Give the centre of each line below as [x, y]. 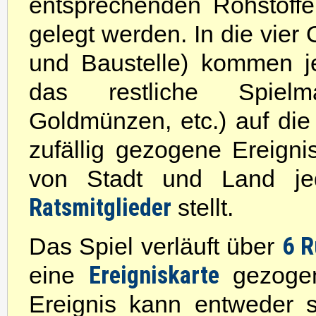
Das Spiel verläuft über [156, 246]
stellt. [202, 207]
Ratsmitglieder [100, 207]
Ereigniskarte [160, 275]
